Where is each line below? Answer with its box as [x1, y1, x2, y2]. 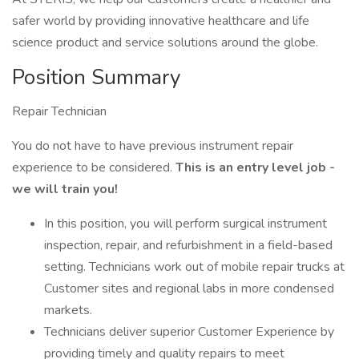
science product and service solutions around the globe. [12, 34, 318, 51]
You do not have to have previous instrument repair [12, 137, 293, 155]
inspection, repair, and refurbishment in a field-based [44, 236, 333, 254]
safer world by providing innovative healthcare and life [12, 12, 309, 30]
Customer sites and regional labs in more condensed [44, 280, 334, 297]
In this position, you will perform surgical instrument [44, 215, 327, 232]
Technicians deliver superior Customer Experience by [44, 323, 334, 341]
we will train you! [12, 180, 118, 198]
